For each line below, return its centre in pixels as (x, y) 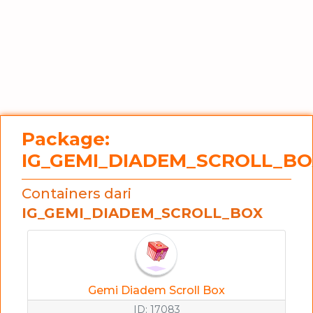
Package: (66, 139)
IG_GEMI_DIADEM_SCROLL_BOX (142, 213)
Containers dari (77, 194)
